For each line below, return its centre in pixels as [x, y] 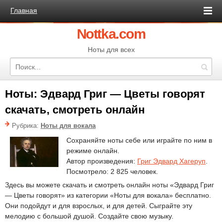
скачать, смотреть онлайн [75, 110]
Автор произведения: [102, 161]
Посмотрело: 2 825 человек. [112, 171]
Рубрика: [26, 126]
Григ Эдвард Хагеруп [171, 161]
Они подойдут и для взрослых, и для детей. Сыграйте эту [99, 206]
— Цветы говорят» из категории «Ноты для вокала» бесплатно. [108, 195]
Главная [24, 10]
